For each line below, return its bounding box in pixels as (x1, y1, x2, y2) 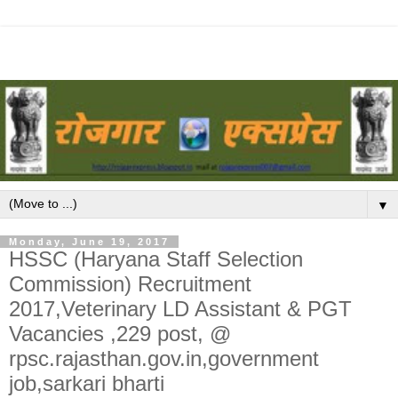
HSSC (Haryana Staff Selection (9, 247, 303, 272)
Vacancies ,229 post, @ (9, 322, 231, 346)
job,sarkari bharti (9, 371, 164, 396)
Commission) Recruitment (9, 272, 251, 297)
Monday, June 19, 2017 (9, 236, 170, 248)
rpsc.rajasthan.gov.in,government (9, 346, 319, 371)
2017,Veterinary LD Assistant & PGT (9, 297, 352, 322)
